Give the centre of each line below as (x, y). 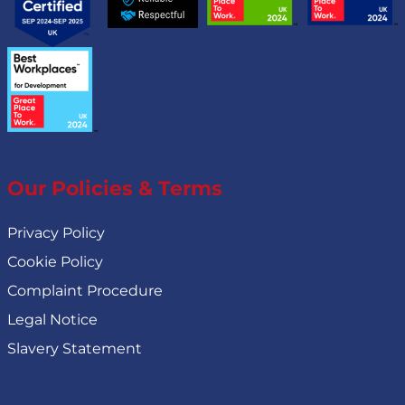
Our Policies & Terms (115, 188)
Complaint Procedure (85, 290)
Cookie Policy (55, 261)
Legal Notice (52, 319)
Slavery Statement (75, 348)
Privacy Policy (56, 232)
